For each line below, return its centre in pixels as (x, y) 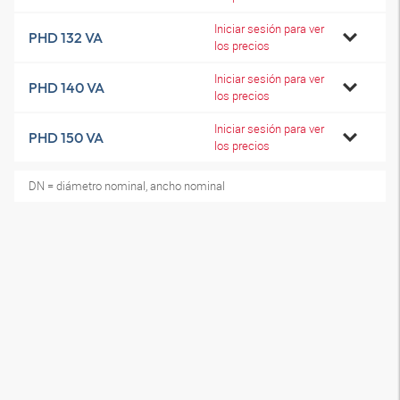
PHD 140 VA (67, 87)
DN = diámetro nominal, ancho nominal (127, 186)
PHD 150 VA (66, 137)
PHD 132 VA (66, 37)
